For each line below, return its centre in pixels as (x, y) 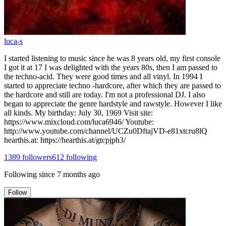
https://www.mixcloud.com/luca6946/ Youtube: (79, 122)
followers (36, 157)
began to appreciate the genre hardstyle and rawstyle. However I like (113, 103)
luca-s (13, 41)
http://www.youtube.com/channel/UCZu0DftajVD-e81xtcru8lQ (106, 131)
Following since (30, 174)
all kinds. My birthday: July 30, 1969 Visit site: (78, 112)
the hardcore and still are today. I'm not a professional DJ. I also (105, 94)
